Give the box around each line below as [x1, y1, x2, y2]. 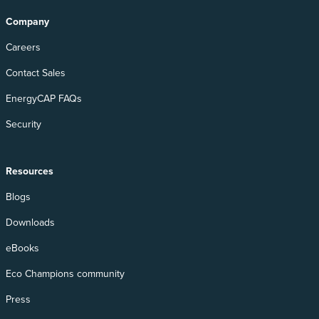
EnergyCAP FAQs [6, 90, 82, 106]
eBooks [6, 240, 39, 256]
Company [6, 14, 49, 29]
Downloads [6, 214, 55, 230]
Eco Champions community [6, 266, 125, 281]
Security [6, 116, 41, 132]
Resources [6, 163, 53, 179]
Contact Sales [6, 65, 66, 80]
